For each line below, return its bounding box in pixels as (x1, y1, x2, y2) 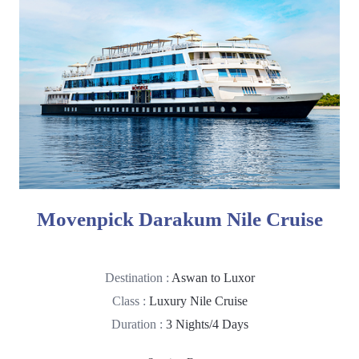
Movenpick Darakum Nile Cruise (36, 208, 323, 231)
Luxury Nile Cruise (148, 294, 248, 309)
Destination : (104, 271, 171, 285)
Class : (111, 294, 149, 309)
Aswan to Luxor (171, 271, 255, 285)
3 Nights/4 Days (165, 317, 248, 332)
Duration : (111, 317, 166, 332)
